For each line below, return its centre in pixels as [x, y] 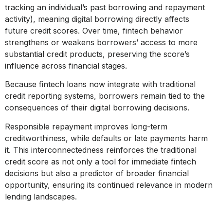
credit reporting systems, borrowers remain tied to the [105, 96]
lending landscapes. [41, 196]
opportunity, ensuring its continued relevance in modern [109, 185]
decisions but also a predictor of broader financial [97, 173]
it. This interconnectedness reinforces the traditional [101, 150]
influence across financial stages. [66, 65]
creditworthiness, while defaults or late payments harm [106, 138]
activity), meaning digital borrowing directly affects [97, 19]
